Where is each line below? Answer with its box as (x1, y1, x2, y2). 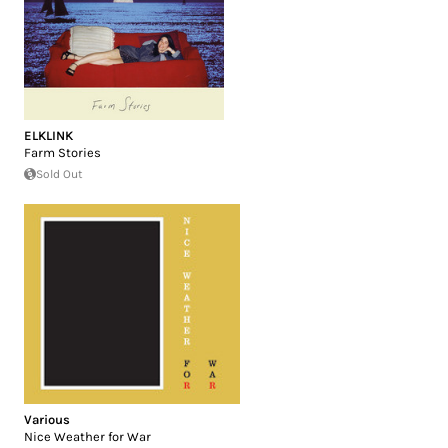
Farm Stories (24, 144, 101, 160)
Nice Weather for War (24, 428, 151, 444)
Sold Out (36, 166, 83, 181)
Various (24, 411, 70, 427)
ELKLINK (24, 127, 73, 143)
